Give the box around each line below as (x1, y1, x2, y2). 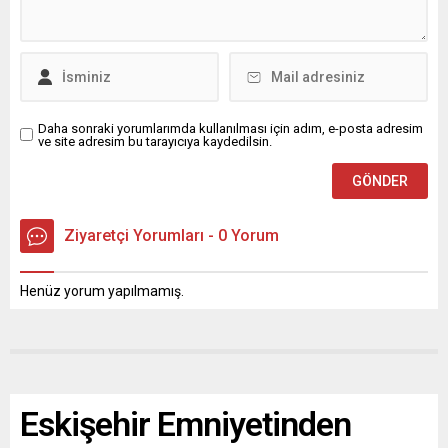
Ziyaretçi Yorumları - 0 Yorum (64, 225, 279, 245)
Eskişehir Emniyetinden (20, 403, 351, 444)
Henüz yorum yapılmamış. (20, 282, 184, 299)
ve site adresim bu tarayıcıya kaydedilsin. (38, 133, 272, 149)
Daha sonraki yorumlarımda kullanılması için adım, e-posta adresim (38, 120, 423, 136)
